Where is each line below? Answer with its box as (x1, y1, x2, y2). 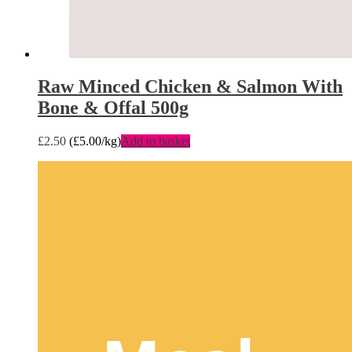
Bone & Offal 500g (38, 97, 189, 119)
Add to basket (121, 134, 190, 148)
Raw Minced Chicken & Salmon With (38, 76, 343, 97)
